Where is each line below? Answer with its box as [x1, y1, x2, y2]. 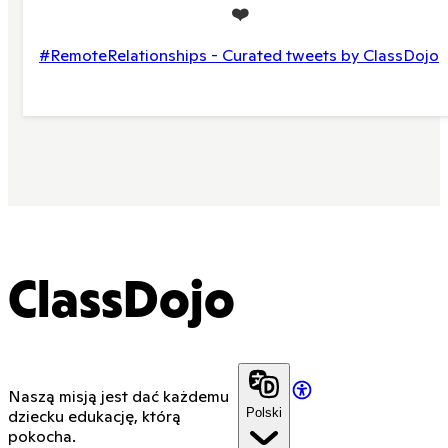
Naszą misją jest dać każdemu [8, 385, 229, 406]
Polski [246, 404, 282, 420]
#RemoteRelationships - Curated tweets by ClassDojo [39, 45, 439, 66]
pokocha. [8, 425, 76, 446]
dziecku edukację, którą [8, 405, 181, 426]
